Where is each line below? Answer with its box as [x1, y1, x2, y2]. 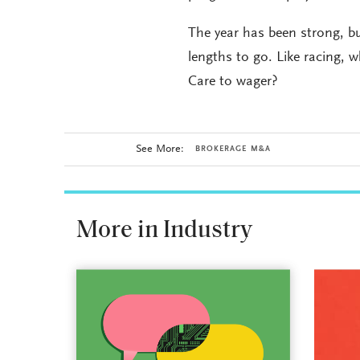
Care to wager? [187, 75, 278, 90]
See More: [135, 144, 184, 156]
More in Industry [76, 219, 252, 244]
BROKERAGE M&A [194, 145, 271, 154]
